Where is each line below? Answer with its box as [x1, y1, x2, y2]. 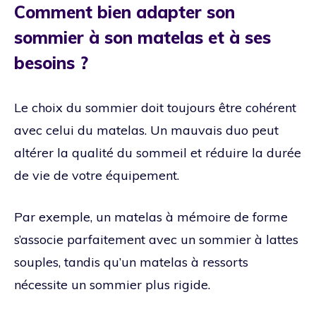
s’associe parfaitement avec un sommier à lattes [14, 231, 298, 248]
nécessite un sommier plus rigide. [14, 276, 210, 293]
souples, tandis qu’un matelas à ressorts [14, 253, 248, 270]
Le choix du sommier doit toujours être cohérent [14, 99, 296, 116]
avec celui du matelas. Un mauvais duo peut [14, 121, 279, 138]
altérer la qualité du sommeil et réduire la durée [14, 144, 301, 161]
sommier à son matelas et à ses [14, 26, 271, 48]
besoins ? [14, 51, 88, 73]
